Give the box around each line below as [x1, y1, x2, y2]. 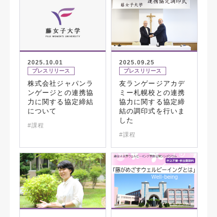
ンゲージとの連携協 [28, 88, 94, 96]
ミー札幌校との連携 [119, 88, 186, 96]
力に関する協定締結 [28, 97, 94, 106]
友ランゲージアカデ [119, 79, 186, 87]
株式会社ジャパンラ [28, 79, 94, 87]
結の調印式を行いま [119, 107, 186, 115]
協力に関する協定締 [119, 97, 186, 106]
